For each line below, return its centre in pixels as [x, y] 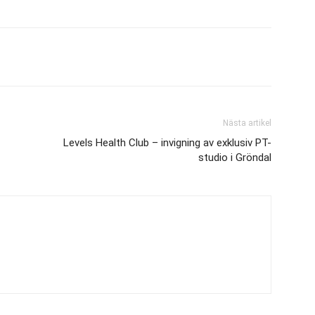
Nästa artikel [247, 123]
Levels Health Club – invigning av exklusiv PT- [167, 143]
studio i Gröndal [235, 157]
